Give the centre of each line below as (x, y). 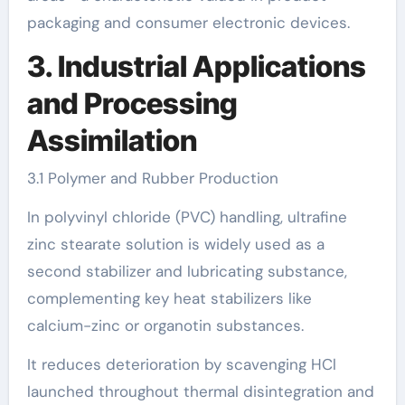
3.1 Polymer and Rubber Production (152, 178)
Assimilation (112, 140)
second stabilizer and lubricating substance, (187, 271)
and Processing (132, 103)
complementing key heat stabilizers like (169, 298)
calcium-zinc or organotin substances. (165, 325)
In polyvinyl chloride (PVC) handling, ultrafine (187, 217)
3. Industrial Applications (196, 66)
